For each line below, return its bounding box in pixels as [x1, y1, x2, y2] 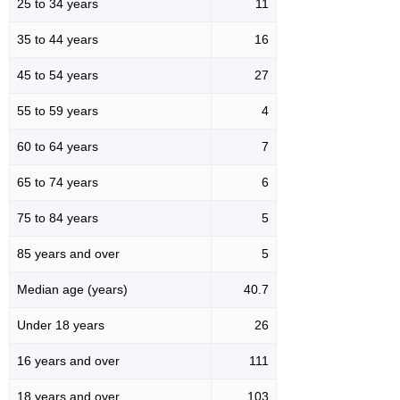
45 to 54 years [17, 67, 98, 82]
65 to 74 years [17, 174, 98, 189]
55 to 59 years [17, 103, 98, 118]
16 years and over [17, 353, 120, 368]
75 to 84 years [17, 210, 98, 225]
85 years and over [17, 246, 120, 261]
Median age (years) [17, 281, 128, 296]
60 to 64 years [17, 138, 98, 154]
